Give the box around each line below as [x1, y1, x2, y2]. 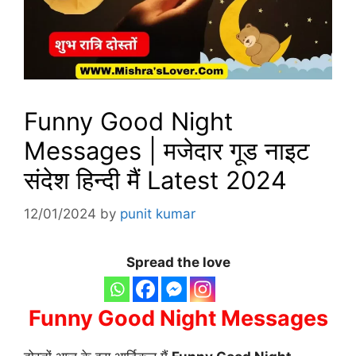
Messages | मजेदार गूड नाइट [24, 136, 310, 166]
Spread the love [126, 253, 230, 270]
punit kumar [120, 205, 195, 222]
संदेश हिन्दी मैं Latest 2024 [24, 165, 287, 195]
